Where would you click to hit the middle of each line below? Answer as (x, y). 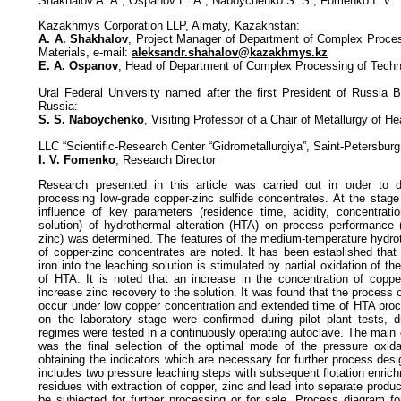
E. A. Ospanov (79, 66)
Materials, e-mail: (85, 53)
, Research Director (166, 160)
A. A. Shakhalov (84, 39)
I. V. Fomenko (77, 160)
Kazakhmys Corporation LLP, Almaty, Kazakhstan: (170, 26)
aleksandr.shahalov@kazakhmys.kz (230, 53)
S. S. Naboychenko (92, 120)
